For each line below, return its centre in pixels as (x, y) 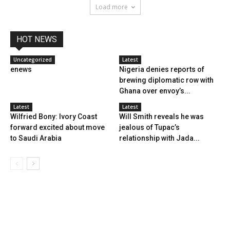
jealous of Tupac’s (149, 128)
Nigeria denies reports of (161, 70)
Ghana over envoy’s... (155, 91)
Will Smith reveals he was (161, 117)
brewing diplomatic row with (166, 80)
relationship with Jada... (159, 138)
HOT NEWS (37, 40)
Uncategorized (33, 60)
